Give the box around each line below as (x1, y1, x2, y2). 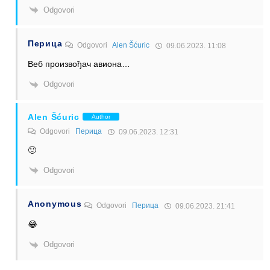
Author (91, 113, 110, 121)
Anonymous (28, 199, 82, 209)
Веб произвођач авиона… (28, 59, 130, 69)
